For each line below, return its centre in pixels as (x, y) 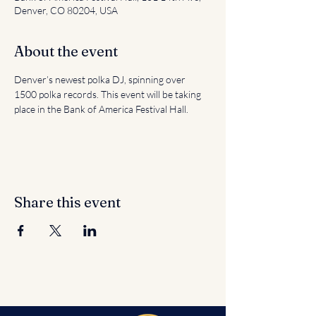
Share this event (67, 202)
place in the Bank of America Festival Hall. (101, 109)
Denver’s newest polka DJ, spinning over (101, 79)
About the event (66, 51)
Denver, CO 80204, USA (66, 10)
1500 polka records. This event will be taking (109, 94)
